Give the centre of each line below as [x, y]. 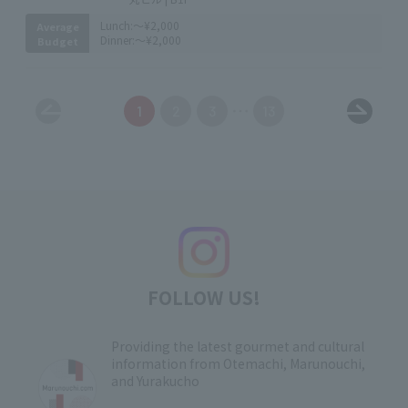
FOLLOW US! [204, 297]
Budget [57, 41]
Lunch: [117, 25]
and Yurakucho [155, 381]
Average [57, 26]
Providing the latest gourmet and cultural [238, 346]
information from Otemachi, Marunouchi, [238, 363]
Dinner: [117, 40]
